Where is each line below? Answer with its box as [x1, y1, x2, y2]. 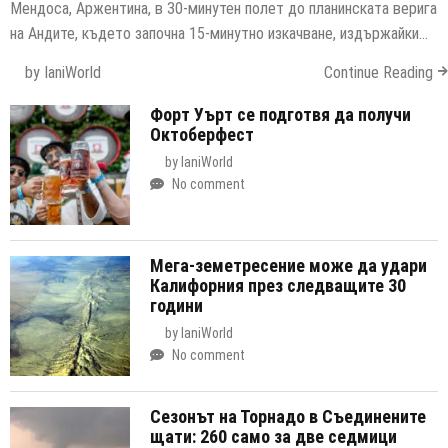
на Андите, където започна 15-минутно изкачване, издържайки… [10, 23, 428, 43]
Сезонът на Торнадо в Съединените [150, 405, 426, 427]
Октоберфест [150, 123, 254, 145]
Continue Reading [324, 62, 433, 82]
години [150, 294, 203, 316]
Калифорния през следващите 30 [150, 274, 406, 296]
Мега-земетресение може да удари [150, 254, 427, 276]
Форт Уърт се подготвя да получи [150, 103, 411, 125]
